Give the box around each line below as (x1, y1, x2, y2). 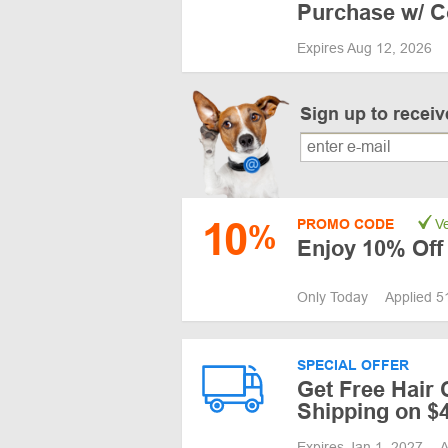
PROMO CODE (297, 215, 394, 232)
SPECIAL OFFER (297, 356, 409, 373)
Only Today (297, 288, 372, 305)
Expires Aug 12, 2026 (297, 40, 436, 56)
